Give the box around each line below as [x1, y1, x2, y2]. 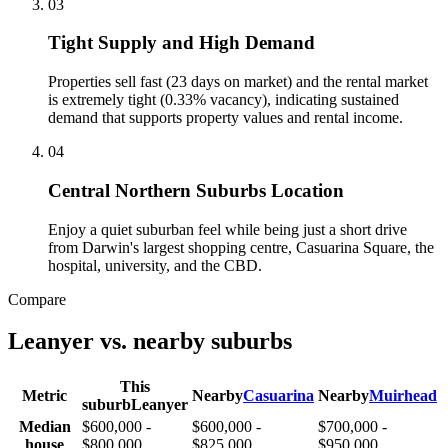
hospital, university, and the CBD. [48, 256, 262, 274]
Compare [8, 290, 66, 308]
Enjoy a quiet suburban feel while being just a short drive [48, 220, 407, 238]
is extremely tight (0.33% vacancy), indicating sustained [48, 91, 399, 109]
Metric [22, 387, 67, 405]
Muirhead [369, 387, 437, 405]
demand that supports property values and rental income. [48, 109, 403, 127]
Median [18, 418, 71, 436]
